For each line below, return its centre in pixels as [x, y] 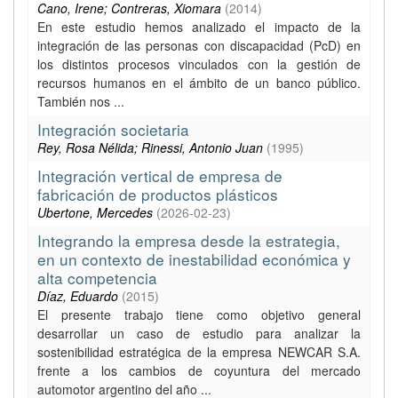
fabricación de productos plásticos [158, 194]
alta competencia [97, 278]
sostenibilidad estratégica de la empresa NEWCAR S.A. [199, 352]
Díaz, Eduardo [78, 296]
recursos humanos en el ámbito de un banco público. [199, 83]
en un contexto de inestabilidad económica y [194, 259]
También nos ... [81, 101]
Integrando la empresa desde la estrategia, [189, 240]
